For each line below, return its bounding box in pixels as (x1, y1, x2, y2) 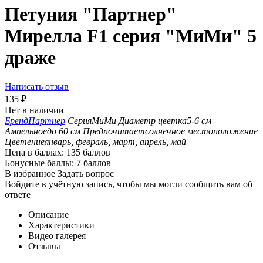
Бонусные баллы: (5, 157, 74, 168)
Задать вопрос (58, 168, 114, 178)
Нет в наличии (5, 104, 64, 115)
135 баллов (66, 147, 110, 157)
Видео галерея (28, 230, 86, 241)
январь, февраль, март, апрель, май (45, 136, 186, 147)
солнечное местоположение (145, 126, 258, 136)
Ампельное (5, 126, 47, 136)
